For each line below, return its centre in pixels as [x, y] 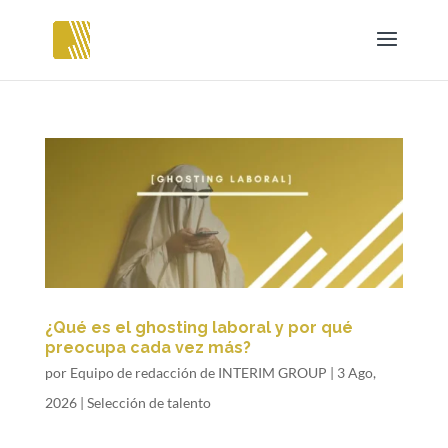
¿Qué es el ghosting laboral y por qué [198, 328]
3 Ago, [356, 373]
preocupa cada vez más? [147, 348]
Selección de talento [148, 403]
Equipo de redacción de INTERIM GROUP [198, 373]
